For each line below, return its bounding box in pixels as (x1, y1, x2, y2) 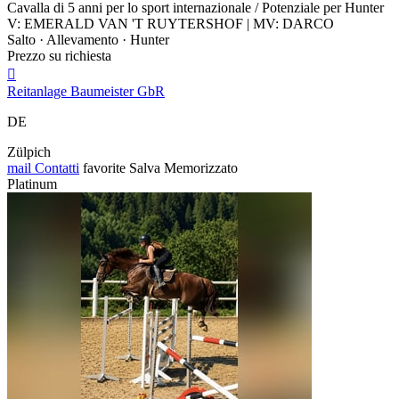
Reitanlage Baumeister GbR (7, 84, 165, 100)
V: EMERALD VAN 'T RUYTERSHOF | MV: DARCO (7, 16, 334, 32)
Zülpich (7, 144, 51, 160)
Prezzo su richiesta (7, 48, 111, 64)
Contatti (31, 160, 79, 176)
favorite (83, 160, 126, 176)
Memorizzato (164, 160, 238, 176)
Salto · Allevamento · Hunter (7, 32, 169, 48)
